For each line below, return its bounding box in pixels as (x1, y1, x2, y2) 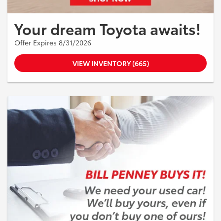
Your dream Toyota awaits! (14, 17, 201, 39)
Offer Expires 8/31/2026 (14, 37, 91, 47)
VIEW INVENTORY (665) (72, 58, 149, 68)
